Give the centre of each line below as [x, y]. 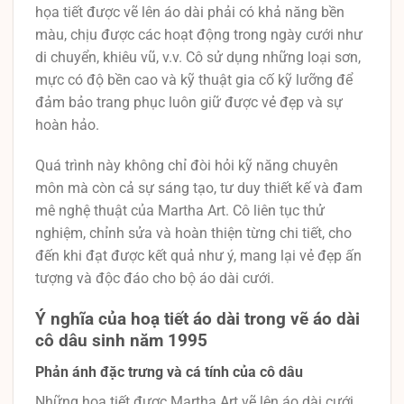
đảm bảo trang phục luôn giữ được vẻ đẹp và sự [189, 102]
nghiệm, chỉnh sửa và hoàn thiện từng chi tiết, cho [193, 234]
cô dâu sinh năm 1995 [121, 341]
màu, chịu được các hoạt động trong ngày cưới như [199, 34]
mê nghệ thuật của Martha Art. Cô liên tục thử [180, 211]
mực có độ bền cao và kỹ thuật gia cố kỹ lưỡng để [194, 79]
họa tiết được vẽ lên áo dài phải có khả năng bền [190, 12]
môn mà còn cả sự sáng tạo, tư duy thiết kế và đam [199, 188]
